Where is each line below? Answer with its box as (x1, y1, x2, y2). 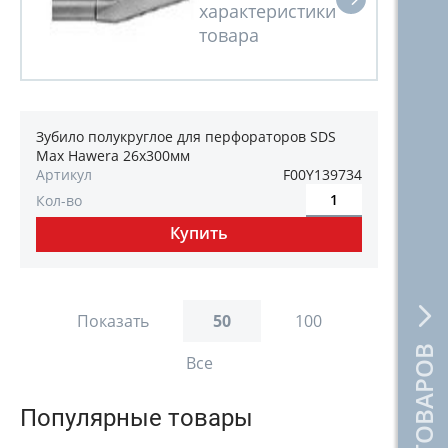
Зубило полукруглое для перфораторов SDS (36, 127, 336, 146)
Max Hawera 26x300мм (36, 146, 190, 165)
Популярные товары (20, 404, 253, 432)
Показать (76, 310, 149, 332)
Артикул (36, 165, 92, 184)
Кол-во (36, 191, 82, 210)
